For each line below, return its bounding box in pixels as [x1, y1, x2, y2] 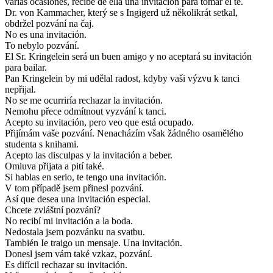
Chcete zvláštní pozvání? [5, 204, 101, 215]
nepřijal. [5, 83, 36, 94]
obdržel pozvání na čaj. [5, 18, 94, 29]
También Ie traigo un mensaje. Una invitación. [5, 237, 182, 248]
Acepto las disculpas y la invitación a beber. [5, 149, 172, 160]
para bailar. [5, 62, 47, 73]
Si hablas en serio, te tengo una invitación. [5, 171, 166, 182]
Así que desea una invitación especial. [5, 193, 151, 204]
